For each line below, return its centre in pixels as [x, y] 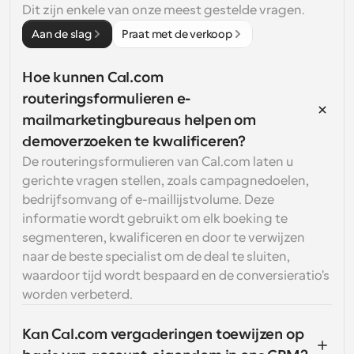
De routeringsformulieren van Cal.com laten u [158, 162]
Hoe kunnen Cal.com [93, 77]
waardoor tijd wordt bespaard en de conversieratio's [176, 276]
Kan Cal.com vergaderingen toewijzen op [163, 334]
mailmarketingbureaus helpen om [139, 120]
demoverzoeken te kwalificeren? [134, 141]
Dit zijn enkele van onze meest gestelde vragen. [164, 10]
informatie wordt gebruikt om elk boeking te [155, 219]
